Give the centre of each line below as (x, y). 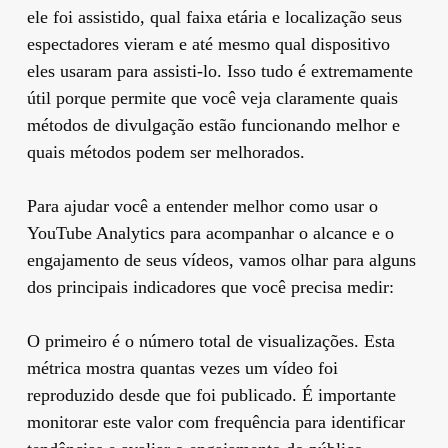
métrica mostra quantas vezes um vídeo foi (182, 367)
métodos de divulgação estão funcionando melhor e (213, 124)
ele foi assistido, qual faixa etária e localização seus (214, 16)
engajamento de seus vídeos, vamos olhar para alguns (221, 259)
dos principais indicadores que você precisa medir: (210, 286)
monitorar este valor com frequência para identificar (215, 421)
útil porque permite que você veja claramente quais (212, 97)
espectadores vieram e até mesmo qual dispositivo (208, 43)
